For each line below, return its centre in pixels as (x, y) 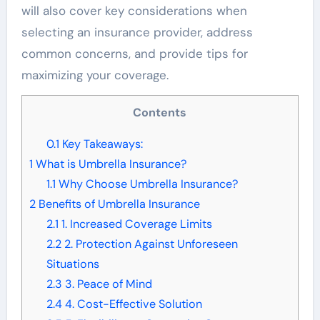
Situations (72, 264)
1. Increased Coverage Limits (135, 224)
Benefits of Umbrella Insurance (117, 204)
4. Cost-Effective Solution (132, 304)
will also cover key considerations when (134, 11)
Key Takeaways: (101, 144)
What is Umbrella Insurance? (109, 164)
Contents (164, 113)
